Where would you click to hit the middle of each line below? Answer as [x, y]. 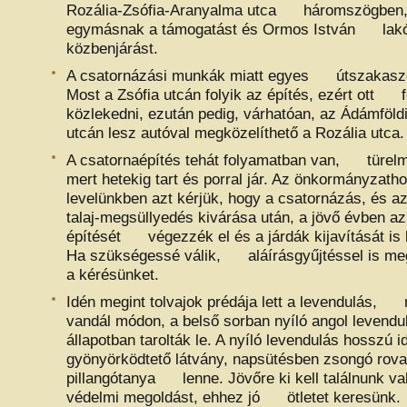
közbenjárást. [112, 48]
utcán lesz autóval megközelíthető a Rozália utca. [235, 133]
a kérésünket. [113, 274]
